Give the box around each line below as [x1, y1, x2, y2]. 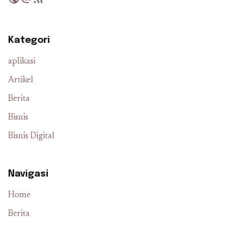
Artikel [8, 76, 33, 85]
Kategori [8, 35, 50, 45]
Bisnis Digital [8, 132, 54, 141]
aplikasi [8, 57, 35, 66]
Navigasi [8, 169, 48, 179]
